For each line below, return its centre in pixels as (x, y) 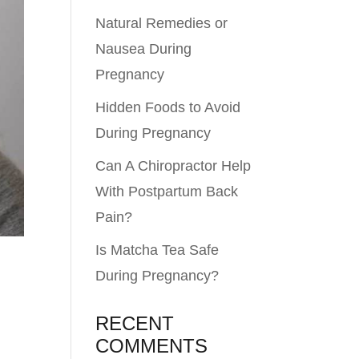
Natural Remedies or (162, 23)
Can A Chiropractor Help (173, 166)
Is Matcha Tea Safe (157, 250)
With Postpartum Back (167, 192)
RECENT (135, 323)
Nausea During (144, 49)
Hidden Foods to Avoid (168, 107)
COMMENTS (152, 346)
